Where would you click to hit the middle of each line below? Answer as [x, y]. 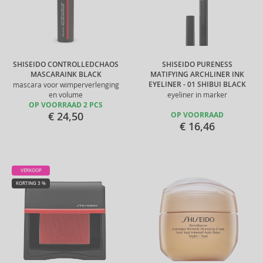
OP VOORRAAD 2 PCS [66, 105]
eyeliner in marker [197, 95]
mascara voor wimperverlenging [66, 85]
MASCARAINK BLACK [66, 75]
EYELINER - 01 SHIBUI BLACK [197, 85]
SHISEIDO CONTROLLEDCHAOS [66, 65]
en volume [66, 95]
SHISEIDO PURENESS [197, 65]
